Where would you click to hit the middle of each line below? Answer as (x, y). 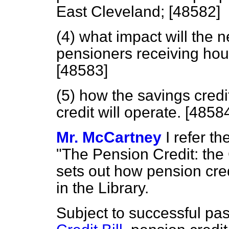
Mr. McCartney (109, 137)
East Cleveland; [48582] (138, 12)
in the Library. (102, 188)
